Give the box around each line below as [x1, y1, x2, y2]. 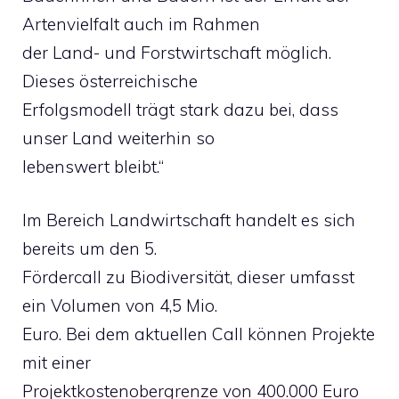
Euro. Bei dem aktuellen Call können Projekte [22, 323, 375, 345]
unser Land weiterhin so [22, 126, 215, 149]
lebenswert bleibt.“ [22, 155, 164, 177]
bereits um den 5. [22, 238, 157, 259]
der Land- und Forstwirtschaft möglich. [22, 41, 331, 63]
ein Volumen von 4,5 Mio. [22, 295, 217, 316]
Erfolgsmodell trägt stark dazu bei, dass [22, 98, 338, 120]
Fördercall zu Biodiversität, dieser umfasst [22, 266, 354, 288]
